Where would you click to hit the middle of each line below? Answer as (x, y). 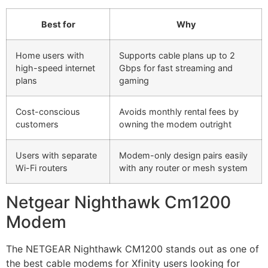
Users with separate (56, 155)
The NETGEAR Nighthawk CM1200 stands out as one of (133, 249)
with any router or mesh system (183, 167)
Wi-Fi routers (42, 167)
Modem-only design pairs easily (183, 155)
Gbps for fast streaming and (176, 68)
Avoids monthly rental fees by (179, 111)
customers (37, 124)
